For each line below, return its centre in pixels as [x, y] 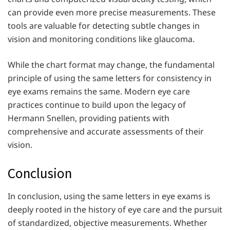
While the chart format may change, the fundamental [111, 65]
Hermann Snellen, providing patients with [89, 118]
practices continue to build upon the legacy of [97, 105]
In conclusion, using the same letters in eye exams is [109, 196]
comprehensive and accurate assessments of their [106, 132]
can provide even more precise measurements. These [112, 13]
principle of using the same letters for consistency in [110, 78]
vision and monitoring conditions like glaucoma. [101, 39]
